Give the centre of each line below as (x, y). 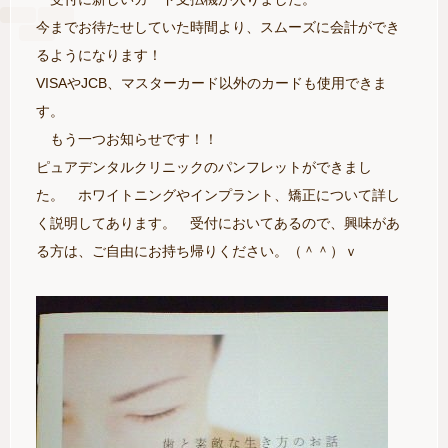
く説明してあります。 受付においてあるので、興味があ (218, 223)
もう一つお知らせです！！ (127, 139)
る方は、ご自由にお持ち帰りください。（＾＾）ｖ (197, 251)
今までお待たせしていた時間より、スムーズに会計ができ (218, 27)
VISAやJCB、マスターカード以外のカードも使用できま (211, 83)
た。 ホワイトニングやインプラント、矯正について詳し (218, 195)
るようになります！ (99, 55)
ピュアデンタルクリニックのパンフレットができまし (204, 167)
